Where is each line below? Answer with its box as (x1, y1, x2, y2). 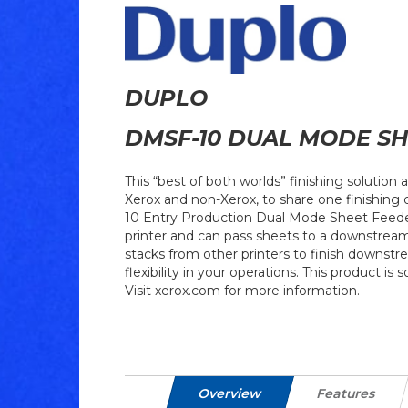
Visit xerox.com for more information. (125, 281, 360, 299)
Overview (196, 384, 264, 402)
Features (314, 384, 379, 402)
